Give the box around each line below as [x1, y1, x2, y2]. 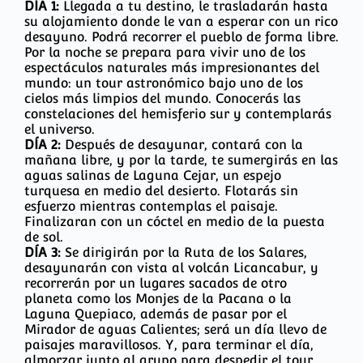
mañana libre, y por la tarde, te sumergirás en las [24, 152, 338, 169]
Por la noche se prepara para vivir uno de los [24, 45, 305, 61]
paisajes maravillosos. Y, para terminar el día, [24, 337, 314, 353]
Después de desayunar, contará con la [61, 137, 303, 153]
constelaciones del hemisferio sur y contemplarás [24, 106, 331, 122]
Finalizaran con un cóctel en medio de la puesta [24, 214, 325, 230]
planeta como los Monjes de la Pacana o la [24, 291, 292, 307]
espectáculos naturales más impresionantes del [24, 60, 319, 76]
